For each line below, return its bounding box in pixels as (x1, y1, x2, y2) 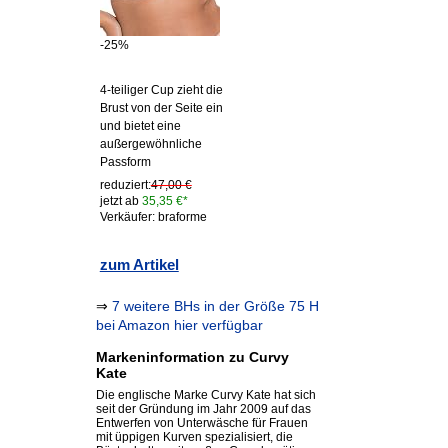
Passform (99, 154, 151, 169)
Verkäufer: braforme (99, 209, 207, 224)
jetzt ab (99, 193, 142, 208)
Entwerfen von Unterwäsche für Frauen (95, 416, 308, 431)
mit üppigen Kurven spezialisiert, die (95, 430, 293, 445)
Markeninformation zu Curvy (95, 349, 289, 366)
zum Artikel (99, 255, 179, 273)
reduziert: (99, 177, 151, 192)
